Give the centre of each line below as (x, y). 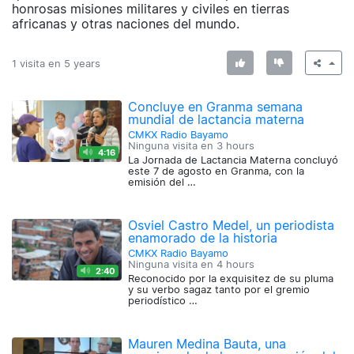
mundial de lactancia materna (217, 120)
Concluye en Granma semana (216, 107)
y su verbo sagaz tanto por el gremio (219, 290)
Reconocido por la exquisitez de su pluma (231, 279)
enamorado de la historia (203, 238)
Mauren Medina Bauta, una (207, 344)
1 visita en (38, 63)
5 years (82, 63)
